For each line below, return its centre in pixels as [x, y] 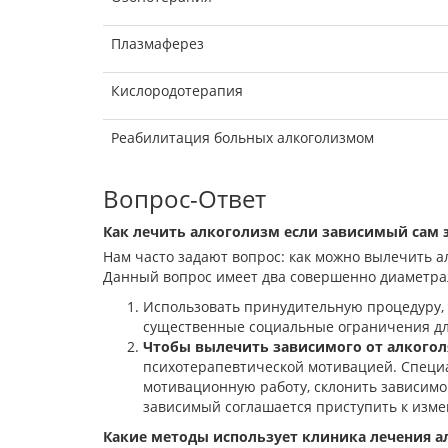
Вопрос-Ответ [184, 199]
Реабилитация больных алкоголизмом [242, 138]
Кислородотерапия [177, 91]
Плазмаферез [157, 44]
